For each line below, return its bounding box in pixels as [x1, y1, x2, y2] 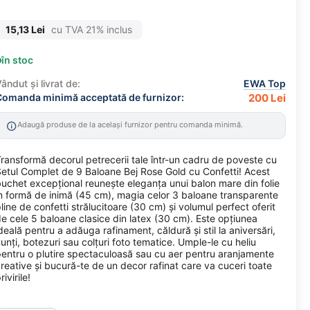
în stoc [1, 54, 33, 66]
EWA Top [244, 77, 286, 90]
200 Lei [248, 91, 286, 105]
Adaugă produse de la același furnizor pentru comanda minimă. [17, 120, 243, 130]
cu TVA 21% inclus [48, 24, 132, 35]
